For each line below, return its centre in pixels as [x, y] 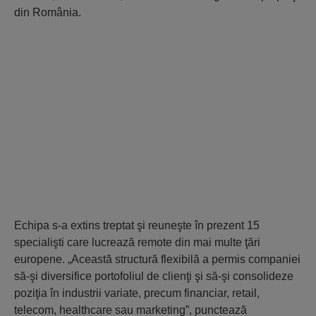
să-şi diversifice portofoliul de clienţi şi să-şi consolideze [154, 276]
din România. [48, 13]
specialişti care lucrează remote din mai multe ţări [137, 243]
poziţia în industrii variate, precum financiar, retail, [137, 293]
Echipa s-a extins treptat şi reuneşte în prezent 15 [137, 226]
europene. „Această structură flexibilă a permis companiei [157, 260]
